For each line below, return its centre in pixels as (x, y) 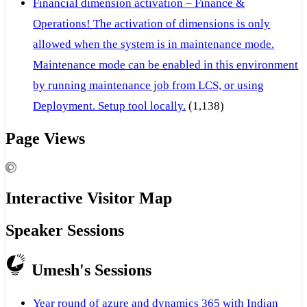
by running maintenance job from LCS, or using (149, 85)
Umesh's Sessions (89, 270)
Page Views (45, 139)
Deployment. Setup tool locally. (110, 106)
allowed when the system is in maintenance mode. (154, 44)
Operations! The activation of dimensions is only (152, 23)
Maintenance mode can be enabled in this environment (166, 64)
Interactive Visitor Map (89, 198)
